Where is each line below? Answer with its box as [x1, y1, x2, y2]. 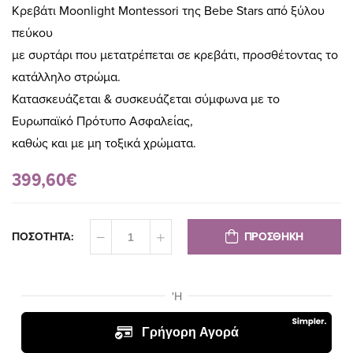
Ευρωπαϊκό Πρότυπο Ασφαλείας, [12, 113, 193, 130]
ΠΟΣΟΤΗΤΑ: [12, 230, 74, 244]
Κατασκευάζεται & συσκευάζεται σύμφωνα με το [12, 91, 280, 108]
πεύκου [12, 25, 53, 42]
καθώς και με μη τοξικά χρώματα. [12, 136, 196, 152]
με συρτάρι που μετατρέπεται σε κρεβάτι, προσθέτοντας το [12, 47, 338, 64]
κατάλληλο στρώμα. [12, 69, 121, 86]
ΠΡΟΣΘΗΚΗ [243, 229, 303, 243]
